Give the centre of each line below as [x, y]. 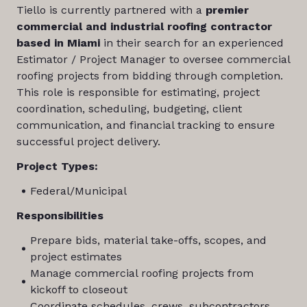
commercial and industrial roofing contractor [144, 26]
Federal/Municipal [78, 191]
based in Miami [60, 43]
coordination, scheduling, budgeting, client [129, 109]
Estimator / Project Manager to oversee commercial [153, 59]
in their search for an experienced [193, 43]
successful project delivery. [88, 142]
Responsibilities [60, 216]
